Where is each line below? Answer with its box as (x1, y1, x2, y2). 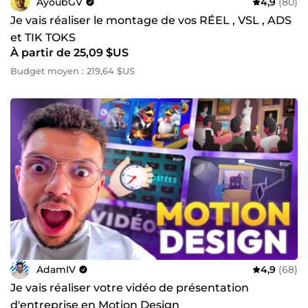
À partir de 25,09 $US (10, 46, 129, 60)
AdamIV (36, 263, 76, 276)
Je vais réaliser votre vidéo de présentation (10, 281, 249, 295)
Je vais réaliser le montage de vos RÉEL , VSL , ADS (10, 14, 291, 27)
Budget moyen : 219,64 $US (10, 65, 135, 77)
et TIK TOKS (10, 31, 76, 45)
